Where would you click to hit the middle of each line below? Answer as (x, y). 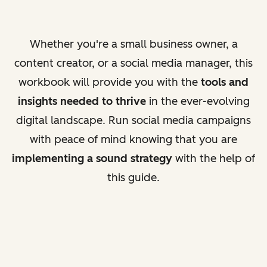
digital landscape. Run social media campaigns (133, 120)
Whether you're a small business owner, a (133, 44)
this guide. (133, 177)
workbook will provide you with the (110, 82)
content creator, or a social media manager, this (133, 63)
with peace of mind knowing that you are (133, 139)
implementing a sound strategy (92, 158)
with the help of (214, 158)
